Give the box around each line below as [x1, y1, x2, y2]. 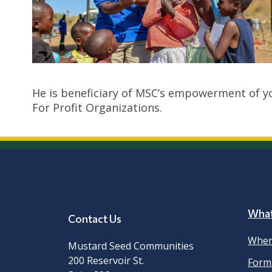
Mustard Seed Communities [68, 239, 194, 253]
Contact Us [68, 212, 122, 226]
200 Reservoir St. [68, 254, 144, 268]
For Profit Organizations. [32, 100, 162, 115]
